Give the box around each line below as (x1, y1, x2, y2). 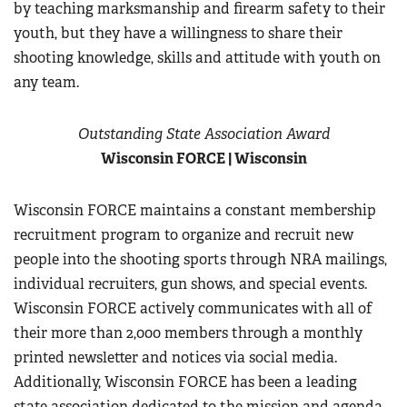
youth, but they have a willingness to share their (14, 24, 342, 43)
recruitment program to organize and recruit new (14, 225, 353, 244)
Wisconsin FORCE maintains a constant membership (14, 201, 376, 220)
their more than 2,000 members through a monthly (14, 323, 362, 342)
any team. (14, 73, 79, 92)
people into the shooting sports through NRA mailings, (14, 250, 387, 269)
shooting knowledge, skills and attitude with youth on (14, 48, 381, 67)
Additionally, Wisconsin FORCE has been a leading (14, 372, 357, 392)
